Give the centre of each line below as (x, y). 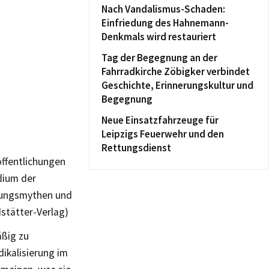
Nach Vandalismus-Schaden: (163, 9)
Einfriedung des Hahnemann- (165, 23)
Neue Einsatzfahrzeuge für (160, 120)
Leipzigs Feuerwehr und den (163, 134)
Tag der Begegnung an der (159, 58)
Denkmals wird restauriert (159, 37)
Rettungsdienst (136, 148)
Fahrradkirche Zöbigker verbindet (176, 71)
